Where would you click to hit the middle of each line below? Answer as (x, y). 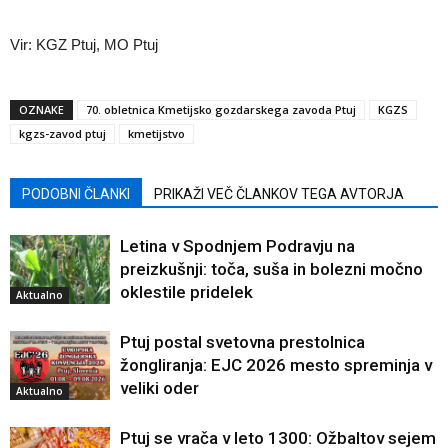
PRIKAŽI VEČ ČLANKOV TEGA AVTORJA (279, 194)
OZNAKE (41, 109)
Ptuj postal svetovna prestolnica (242, 342)
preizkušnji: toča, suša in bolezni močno (271, 269)
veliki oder (159, 388)
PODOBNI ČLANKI (76, 194)
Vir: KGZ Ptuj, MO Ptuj (84, 44)
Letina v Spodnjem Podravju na (237, 246)
